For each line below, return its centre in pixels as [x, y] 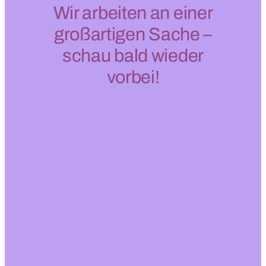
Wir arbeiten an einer [133, 13]
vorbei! [133, 77]
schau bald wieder [133, 56]
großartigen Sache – [133, 34]
